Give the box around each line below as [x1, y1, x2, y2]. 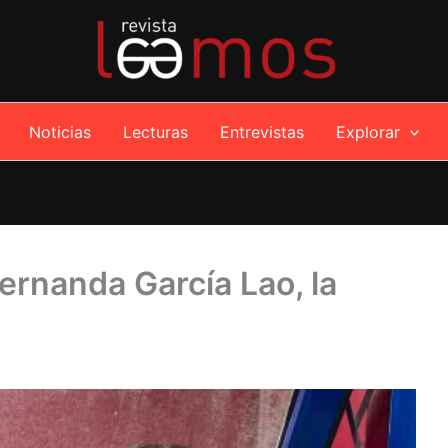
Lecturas [122, 121, 188, 142]
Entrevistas [219, 121, 304, 142]
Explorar [335, 121, 400, 142]
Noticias [28, 121, 91, 142]
